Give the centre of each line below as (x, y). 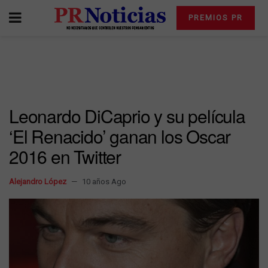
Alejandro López (38, 182)
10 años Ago (104, 182)
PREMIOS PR (215, 18)
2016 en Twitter (65, 156)
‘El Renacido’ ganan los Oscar (120, 136)
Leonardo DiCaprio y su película (127, 116)
